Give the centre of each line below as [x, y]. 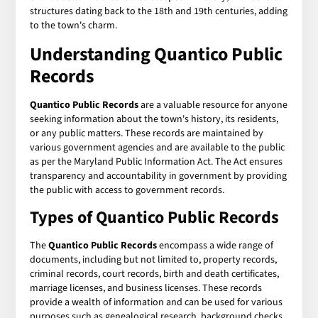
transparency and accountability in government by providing [159, 176]
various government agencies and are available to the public [158, 147]
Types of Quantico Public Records [155, 217]
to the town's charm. [74, 25]
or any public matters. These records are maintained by [147, 133]
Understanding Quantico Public [157, 54]
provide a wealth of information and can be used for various [157, 302]
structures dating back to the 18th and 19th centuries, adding [159, 11]
